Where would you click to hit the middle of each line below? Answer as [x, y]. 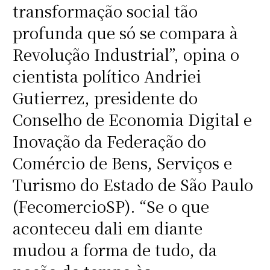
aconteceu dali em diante [107, 228]
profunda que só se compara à [125, 33]
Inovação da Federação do [109, 141]
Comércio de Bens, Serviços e [122, 163]
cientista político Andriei [107, 76]
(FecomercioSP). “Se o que [111, 206]
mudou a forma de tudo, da [115, 250]
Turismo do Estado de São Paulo [133, 185]
